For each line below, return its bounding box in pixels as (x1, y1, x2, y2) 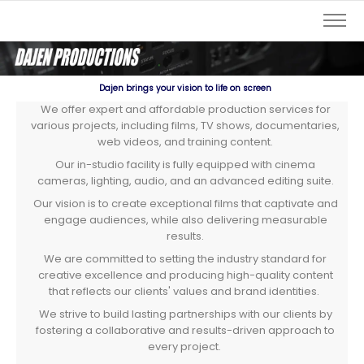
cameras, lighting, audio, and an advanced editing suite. (37, 173, 334, 188)
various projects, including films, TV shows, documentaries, (31, 118, 340, 133)
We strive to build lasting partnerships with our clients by (38, 306, 332, 322)
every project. (147, 339, 223, 354)
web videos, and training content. (97, 134, 273, 149)
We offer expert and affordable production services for (40, 102, 331, 117)
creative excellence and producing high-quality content (37, 267, 333, 283)
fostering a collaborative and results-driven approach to (36, 323, 335, 338)
